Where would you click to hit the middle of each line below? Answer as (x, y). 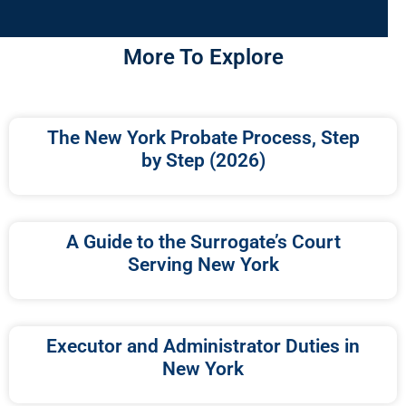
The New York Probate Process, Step (203, 138)
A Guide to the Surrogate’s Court (203, 242)
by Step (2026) (203, 161)
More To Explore (203, 58)
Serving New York (203, 265)
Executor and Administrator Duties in (203, 347)
